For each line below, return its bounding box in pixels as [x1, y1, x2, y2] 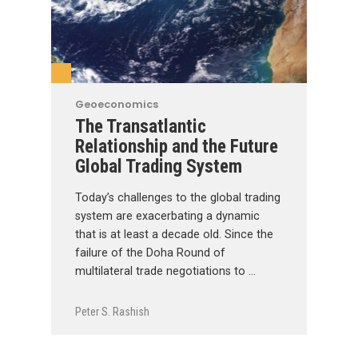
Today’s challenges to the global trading [75, 190, 280, 205]
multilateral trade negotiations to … [75, 264, 256, 278]
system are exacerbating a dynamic [75, 209, 260, 223]
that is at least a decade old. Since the [75, 227, 273, 241]
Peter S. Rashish [75, 305, 149, 319]
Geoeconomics [75, 97, 158, 111]
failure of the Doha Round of [75, 245, 225, 260]
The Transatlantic [75, 114, 206, 137]
